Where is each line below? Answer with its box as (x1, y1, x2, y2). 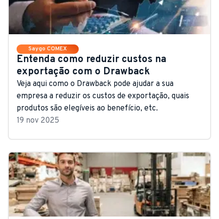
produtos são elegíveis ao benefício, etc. (17, 103, 158, 113)
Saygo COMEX (28, 44, 67, 53)
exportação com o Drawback (17, 65, 150, 78)
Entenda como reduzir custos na (17, 53, 166, 66)
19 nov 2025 (17, 115, 59, 126)
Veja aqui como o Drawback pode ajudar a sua (17, 79, 174, 89)
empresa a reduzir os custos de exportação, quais (17, 91, 189, 101)
